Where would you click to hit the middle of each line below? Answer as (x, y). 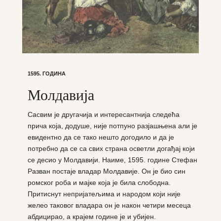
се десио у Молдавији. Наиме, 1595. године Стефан (112, 160)
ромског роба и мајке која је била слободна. (99, 182)
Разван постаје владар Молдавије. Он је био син (106, 171)
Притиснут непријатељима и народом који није (104, 194)
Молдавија (61, 94)
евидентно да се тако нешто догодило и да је (101, 137)
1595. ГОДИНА (46, 73)
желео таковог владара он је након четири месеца (109, 205)
